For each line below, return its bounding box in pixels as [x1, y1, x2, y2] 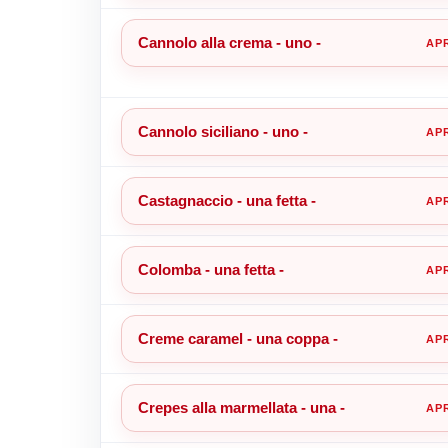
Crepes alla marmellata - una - [137, 398, 345, 416]
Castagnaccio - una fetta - [137, 191, 316, 209]
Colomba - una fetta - [137, 260, 284, 278]
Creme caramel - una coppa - [137, 329, 338, 347]
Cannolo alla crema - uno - [137, 33, 321, 51]
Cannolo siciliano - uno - [137, 122, 308, 140]
